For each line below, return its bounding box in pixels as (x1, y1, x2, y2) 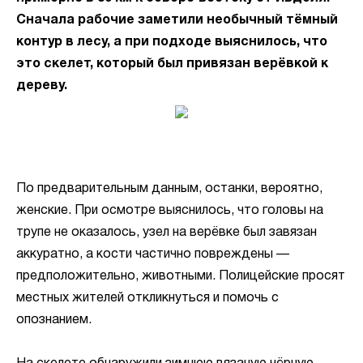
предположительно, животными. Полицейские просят (16, 271, 345, 282)
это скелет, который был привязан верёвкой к (16, 58, 328, 70)
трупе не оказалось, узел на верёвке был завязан (16, 227, 317, 238)
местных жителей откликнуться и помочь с (16, 293, 279, 304)
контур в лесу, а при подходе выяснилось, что (16, 36, 327, 48)
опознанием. (16, 314, 92, 326)
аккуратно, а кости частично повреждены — (16, 249, 289, 260)
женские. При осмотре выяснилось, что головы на (16, 205, 323, 216)
